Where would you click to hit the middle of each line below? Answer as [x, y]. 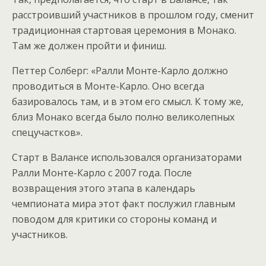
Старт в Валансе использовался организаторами [127, 157]
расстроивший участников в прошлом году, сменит [133, 15]
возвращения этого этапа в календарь [104, 188]
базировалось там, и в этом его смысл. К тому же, [128, 102]
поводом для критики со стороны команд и [114, 219]
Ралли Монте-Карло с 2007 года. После [102, 173]
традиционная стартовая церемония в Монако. [124, 30]
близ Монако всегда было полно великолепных [123, 117]
